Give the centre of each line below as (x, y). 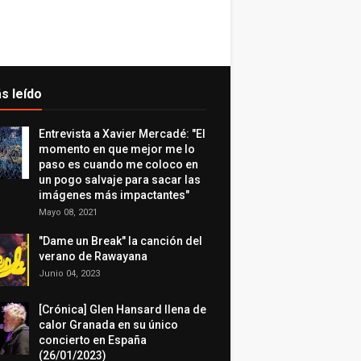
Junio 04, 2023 (69, 274)
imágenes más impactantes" (114, 195)
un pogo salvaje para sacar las (120, 180)
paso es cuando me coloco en (118, 164)
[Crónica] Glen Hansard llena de (122, 309)
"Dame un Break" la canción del (120, 241)
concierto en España (93, 340)
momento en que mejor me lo (117, 149)
